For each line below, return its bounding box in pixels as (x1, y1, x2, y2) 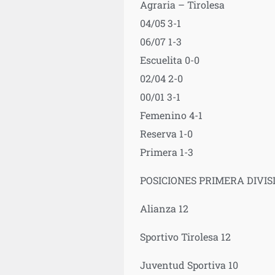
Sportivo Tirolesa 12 (139, 230, 231, 243)
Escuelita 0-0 (139, 53, 199, 66)
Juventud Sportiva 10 (139, 258, 238, 271)
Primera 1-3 (139, 145, 193, 158)
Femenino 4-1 (139, 108, 203, 122)
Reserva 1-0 (139, 126, 193, 140)
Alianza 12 (139, 201, 188, 215)
